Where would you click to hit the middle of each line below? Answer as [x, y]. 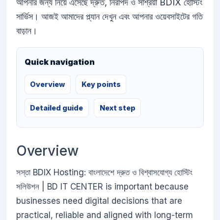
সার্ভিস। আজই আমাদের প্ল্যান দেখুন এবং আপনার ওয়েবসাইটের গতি [110, 17]
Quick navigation [60, 62]
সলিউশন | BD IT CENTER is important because [102, 186]
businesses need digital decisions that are [99, 201]
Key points [101, 84]
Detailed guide [57, 108]
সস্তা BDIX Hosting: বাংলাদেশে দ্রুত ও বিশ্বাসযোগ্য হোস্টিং [104, 172]
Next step [117, 108]
